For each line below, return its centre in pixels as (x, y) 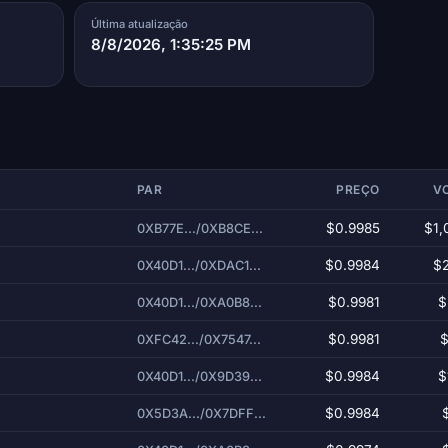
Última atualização (140, 23)
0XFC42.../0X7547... (198, 339)
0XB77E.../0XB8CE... (199, 228)
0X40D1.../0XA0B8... (199, 302)
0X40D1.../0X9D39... (199, 376)
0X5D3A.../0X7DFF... (201, 413)
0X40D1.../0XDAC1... (198, 265)
